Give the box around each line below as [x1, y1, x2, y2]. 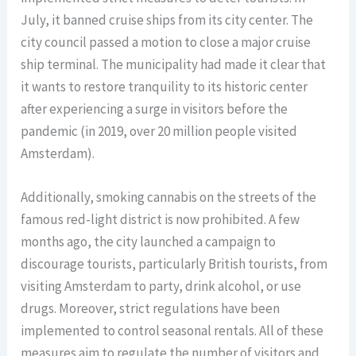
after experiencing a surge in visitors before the [21, 99, 288, 118]
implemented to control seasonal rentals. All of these [21, 321, 324, 339]
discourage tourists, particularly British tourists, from [21, 254, 328, 273]
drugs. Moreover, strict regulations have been [21, 299, 281, 317]
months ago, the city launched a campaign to [21, 232, 277, 250]
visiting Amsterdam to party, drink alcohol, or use [21, 277, 302, 295]
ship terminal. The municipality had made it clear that [21, 55, 327, 73]
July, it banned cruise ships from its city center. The [21, 10, 314, 29]
